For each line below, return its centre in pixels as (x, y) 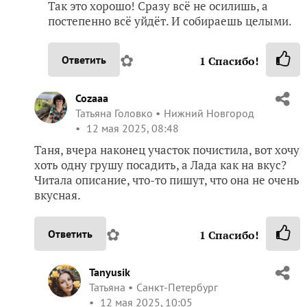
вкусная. (58, 195)
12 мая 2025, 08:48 (131, 128)
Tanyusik (110, 272)
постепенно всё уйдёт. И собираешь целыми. (170, 21)
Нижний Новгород (209, 113)
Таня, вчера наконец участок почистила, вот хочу (167, 150)
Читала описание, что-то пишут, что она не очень (167, 180)
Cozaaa (92, 98)
